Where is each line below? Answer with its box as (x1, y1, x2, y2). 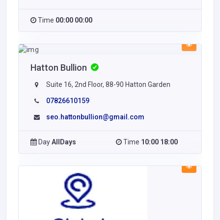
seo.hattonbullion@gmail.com (46, 112, 144, 121)
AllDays (52, 137, 76, 146)
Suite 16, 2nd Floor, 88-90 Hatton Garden (45, 80, 170, 88)
